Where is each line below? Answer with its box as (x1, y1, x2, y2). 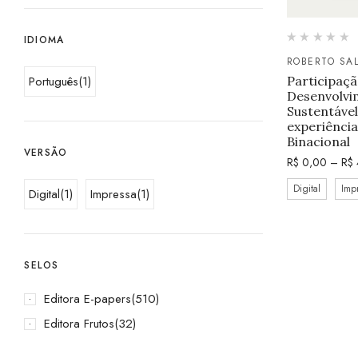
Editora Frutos (44, 314, 114, 332)
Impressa (90, 185, 137, 203)
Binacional (286, 133, 350, 150)
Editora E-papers (44, 289, 131, 308)
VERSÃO (24, 145, 68, 160)
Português (29, 72, 78, 90)
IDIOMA (24, 32, 65, 47)
